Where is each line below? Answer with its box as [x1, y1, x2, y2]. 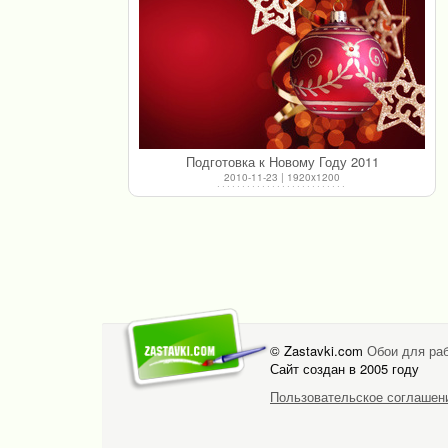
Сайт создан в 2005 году [270, 358, 419, 378]
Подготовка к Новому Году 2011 [185, 151, 379, 171]
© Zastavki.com [270, 340, 367, 360]
